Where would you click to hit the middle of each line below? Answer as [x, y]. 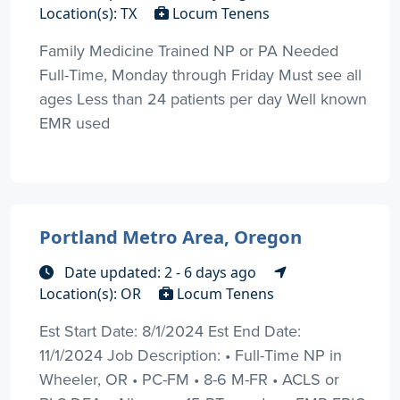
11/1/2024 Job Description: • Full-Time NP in [191, 354]
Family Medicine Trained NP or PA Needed [189, 50]
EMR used [75, 122]
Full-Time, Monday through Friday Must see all [200, 74]
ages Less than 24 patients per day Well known [203, 98]
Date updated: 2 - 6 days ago [160, 272]
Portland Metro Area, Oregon [171, 236]
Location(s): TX [90, 13]
